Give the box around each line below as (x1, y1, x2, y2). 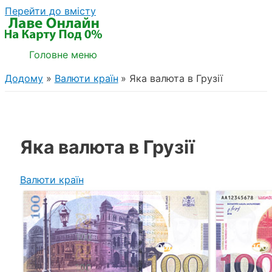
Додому (5, 72, 43, 84)
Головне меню (29, 49, 97, 61)
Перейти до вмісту (5, 5, 96, 17)
